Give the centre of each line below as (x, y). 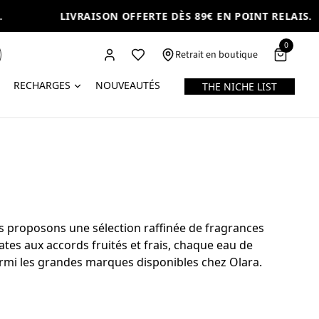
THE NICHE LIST (240, 87)
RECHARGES (42, 85)
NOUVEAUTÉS (127, 85)
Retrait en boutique (217, 55)
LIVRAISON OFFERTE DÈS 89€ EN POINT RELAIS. (157, 16)
